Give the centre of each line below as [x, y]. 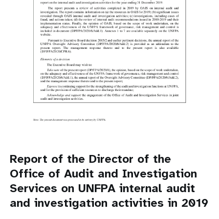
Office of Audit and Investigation [103, 173]
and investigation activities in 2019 [109, 203]
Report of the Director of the [90, 159]
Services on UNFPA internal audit [102, 188]
